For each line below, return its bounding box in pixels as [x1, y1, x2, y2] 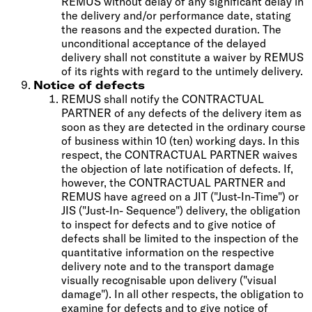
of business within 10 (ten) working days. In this [61, 133, 299, 148]
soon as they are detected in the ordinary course [61, 119, 306, 134]
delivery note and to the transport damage [61, 258, 274, 273]
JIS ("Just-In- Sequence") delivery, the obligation [61, 203, 300, 217]
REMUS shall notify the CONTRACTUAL [61, 91, 264, 106]
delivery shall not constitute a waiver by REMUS [61, 49, 304, 64]
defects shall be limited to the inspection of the [61, 231, 299, 245]
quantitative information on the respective [61, 244, 274, 259]
